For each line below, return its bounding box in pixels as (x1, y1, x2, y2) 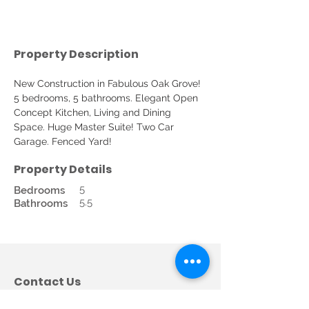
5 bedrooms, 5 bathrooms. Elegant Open (14, 92, 201, 103)
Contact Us (14, 274, 81, 290)
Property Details (14, 161, 112, 177)
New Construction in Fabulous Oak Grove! (14, 78, 203, 89)
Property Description (14, 46, 139, 62)
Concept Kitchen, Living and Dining (14, 107, 174, 118)
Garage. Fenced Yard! (14, 136, 112, 147)
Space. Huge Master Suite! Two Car (14, 121, 177, 132)
